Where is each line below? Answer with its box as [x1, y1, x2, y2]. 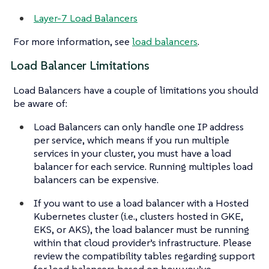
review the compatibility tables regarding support [34, 249, 255, 262]
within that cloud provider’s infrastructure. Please [34, 235, 252, 249]
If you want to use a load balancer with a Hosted [34, 196, 249, 210]
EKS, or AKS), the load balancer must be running [34, 222, 249, 236]
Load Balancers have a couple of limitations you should [13, 83, 258, 97]
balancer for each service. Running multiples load [34, 159, 253, 173]
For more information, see [13, 34, 132, 48]
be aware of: [13, 96, 67, 110]
